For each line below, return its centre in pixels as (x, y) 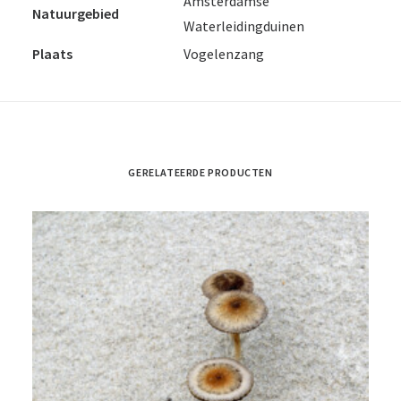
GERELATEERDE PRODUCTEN (200, 172)
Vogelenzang (224, 54)
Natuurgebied (76, 13)
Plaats (52, 54)
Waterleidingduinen (244, 26)
